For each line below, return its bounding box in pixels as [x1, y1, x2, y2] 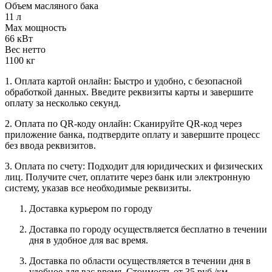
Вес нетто [5, 44, 46, 55]
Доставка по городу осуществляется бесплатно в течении [29, 223, 267, 234]
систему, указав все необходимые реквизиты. [5, 182, 191, 193]
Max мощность [5, 22, 66, 33]
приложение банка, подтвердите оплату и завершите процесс [5, 129, 260, 140]
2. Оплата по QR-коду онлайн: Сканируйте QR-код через [5, 118, 242, 129]
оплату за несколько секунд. [5, 97, 121, 108]
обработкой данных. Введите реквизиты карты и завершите [5, 86, 253, 97]
